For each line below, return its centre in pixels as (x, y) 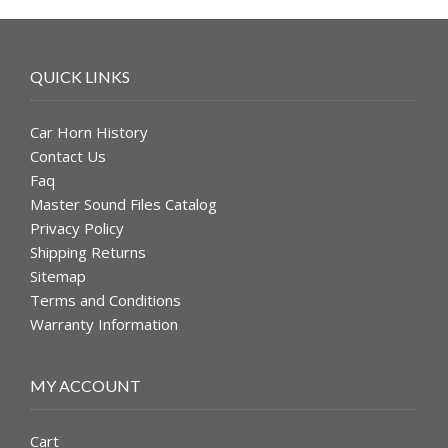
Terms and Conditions (105, 300)
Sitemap (58, 276)
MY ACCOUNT (85, 385)
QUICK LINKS (80, 77)
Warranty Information (104, 324)
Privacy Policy (77, 228)
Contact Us (68, 156)
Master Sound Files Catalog (123, 204)
